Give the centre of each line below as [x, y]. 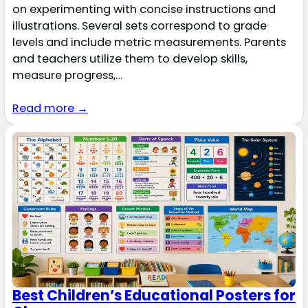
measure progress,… [67, 76]
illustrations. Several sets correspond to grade [139, 26]
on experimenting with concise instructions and [144, 10]
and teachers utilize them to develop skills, [130, 59]
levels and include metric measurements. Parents [149, 43]
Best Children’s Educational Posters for [154, 296]
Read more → [50, 109]
